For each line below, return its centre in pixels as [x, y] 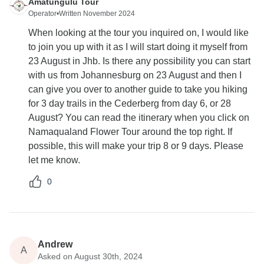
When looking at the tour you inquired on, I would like [138, 33]
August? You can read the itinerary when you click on [139, 118]
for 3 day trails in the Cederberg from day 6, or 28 [130, 104]
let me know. [54, 160]
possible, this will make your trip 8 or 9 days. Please [136, 146]
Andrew [55, 244]
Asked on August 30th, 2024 [90, 256]
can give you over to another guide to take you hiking [138, 90]
